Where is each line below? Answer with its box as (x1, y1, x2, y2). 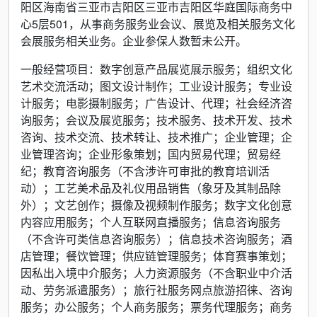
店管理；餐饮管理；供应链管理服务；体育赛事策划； (21, 248, 292, 264)
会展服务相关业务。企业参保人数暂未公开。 (21, 33, 247, 49)
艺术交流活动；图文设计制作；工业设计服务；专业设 (21, 78, 292, 94)
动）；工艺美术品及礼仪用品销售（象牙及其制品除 (21, 180, 281, 196)
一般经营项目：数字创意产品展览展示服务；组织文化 (21, 61, 292, 77)
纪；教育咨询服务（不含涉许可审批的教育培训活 (21, 163, 270, 179)
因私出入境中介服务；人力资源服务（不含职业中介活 (21, 265, 292, 281)
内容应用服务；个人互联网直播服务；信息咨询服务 (21, 214, 281, 230)
